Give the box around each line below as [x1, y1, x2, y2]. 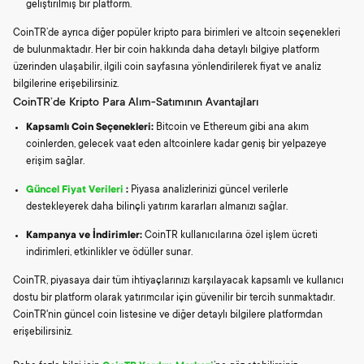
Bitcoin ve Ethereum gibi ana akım [154, 121, 309, 133]
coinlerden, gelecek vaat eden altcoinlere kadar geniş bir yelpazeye [26, 138, 327, 150]
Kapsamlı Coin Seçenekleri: [26, 121, 154, 133]
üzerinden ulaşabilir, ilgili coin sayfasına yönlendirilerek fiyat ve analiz [13, 61, 321, 73]
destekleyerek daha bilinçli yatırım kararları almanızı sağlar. [26, 201, 288, 213]
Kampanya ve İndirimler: [26, 229, 142, 241]
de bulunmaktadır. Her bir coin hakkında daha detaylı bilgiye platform [13, 44, 319, 56]
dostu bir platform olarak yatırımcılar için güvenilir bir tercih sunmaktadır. [13, 292, 335, 304]
